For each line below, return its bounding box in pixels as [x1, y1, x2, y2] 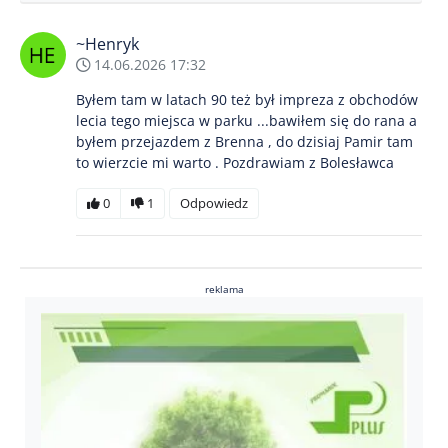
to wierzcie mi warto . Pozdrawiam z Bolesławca [76, 152, 394, 172]
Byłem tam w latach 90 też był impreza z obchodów [76, 89, 418, 109]
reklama [204, 281, 244, 296]
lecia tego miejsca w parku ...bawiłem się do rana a [76, 110, 417, 130]
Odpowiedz [180, 193, 248, 212]
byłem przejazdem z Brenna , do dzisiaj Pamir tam [76, 131, 413, 151]
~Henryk [76, 32, 139, 55]
